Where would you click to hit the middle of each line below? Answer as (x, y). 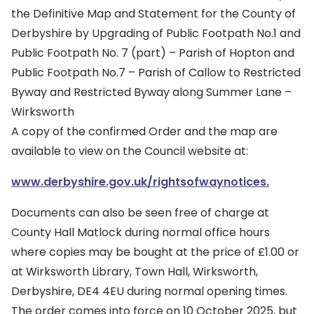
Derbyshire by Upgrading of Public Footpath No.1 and (156, 33)
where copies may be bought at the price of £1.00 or (155, 252)
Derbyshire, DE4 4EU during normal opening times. (149, 291)
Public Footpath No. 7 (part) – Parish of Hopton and (153, 53)
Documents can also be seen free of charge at (140, 213)
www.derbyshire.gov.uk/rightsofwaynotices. (140, 182)
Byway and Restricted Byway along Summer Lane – (151, 92)
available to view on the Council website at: (130, 151)
